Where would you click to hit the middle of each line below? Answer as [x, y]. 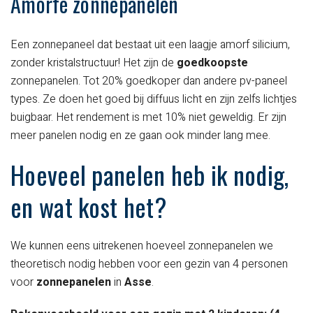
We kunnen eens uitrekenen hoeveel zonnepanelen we [142, 246]
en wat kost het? [88, 207]
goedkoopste [212, 63]
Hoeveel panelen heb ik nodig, [150, 175]
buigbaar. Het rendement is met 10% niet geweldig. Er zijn [148, 118]
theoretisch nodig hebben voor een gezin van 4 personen [149, 264]
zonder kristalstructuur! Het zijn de [94, 63]
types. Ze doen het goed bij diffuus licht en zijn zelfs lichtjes [154, 100]
